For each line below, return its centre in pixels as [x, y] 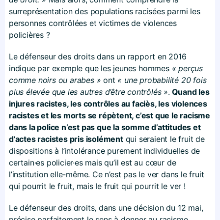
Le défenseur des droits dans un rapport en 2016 [98, 56]
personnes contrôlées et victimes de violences [93, 23]
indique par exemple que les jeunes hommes [90, 68]
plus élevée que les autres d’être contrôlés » [88, 92]
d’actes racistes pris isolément [66, 139]
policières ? [29, 35]
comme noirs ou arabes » [55, 80]
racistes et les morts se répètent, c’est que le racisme [110, 115]
